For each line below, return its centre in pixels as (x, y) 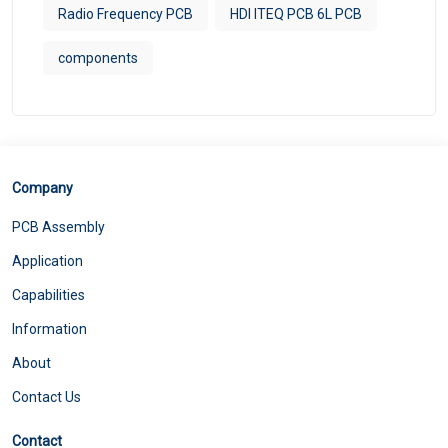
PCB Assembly (58, 226)
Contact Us (46, 396)
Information (49, 328)
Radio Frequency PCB (125, 13)
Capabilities (48, 294)
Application (47, 260)
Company (42, 187)
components (98, 57)
